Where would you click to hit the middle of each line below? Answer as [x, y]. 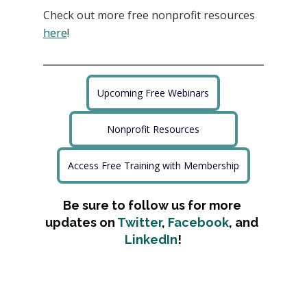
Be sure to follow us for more [153, 206]
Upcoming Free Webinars [153, 93]
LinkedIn [151, 240]
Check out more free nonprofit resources [149, 15]
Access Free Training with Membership [153, 166]
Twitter [140, 223]
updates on [82, 223]
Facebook [199, 223]
